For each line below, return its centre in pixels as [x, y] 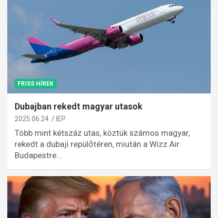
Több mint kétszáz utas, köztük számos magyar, [102, 133]
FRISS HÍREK [36, 84]
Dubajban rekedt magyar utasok [79, 107]
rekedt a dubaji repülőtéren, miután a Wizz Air [97, 144]
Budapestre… [38, 155]
